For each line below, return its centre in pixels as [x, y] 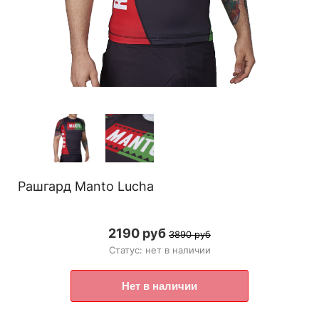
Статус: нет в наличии [159, 250]
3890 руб [190, 235]
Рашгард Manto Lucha [86, 187]
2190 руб [137, 234]
